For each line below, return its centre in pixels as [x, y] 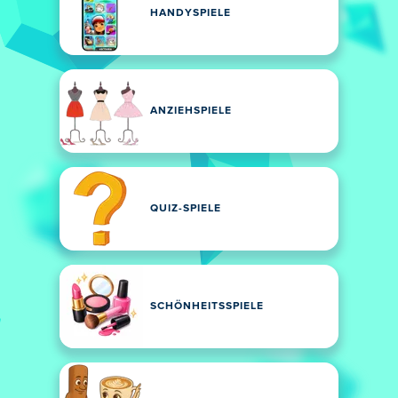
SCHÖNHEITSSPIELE [207, 306]
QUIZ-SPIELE [186, 209]
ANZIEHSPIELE [191, 111]
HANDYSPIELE [191, 13]
